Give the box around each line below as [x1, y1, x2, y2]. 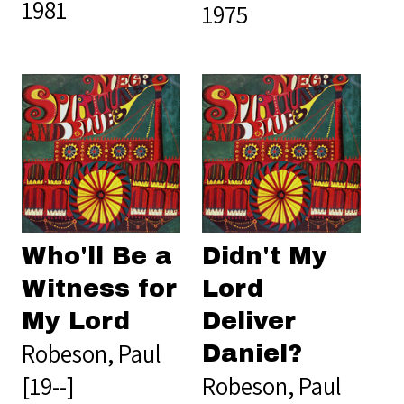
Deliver [202, 307, 296, 335]
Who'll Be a [22, 242, 172, 270]
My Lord [22, 307, 130, 335]
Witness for [22, 274, 177, 302]
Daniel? [202, 339, 302, 367]
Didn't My [202, 242, 327, 270]
